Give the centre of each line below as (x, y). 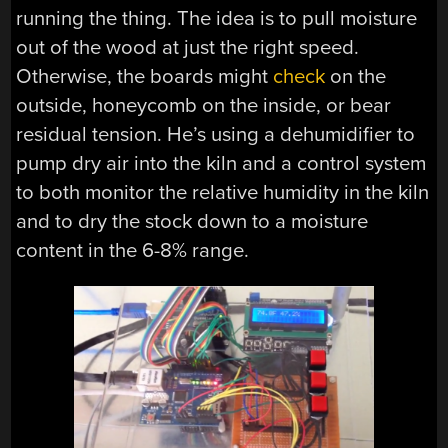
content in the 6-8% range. (133, 251)
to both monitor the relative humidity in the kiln (223, 193)
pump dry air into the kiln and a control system (221, 164)
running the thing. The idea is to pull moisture (217, 19)
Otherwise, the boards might (145, 77)
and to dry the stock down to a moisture (192, 222)
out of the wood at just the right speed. (188, 48)
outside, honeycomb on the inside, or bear (204, 106)
